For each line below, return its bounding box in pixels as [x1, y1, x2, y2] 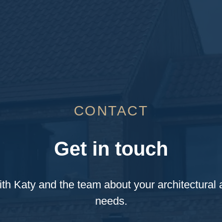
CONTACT [73, 103, 149, 119]
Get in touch [54, 138, 168, 160]
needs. [95, 195, 127, 208]
